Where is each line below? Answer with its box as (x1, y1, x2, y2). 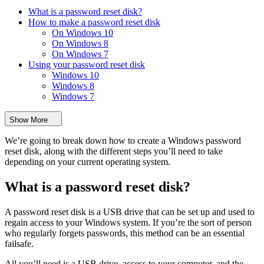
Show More (9, 115, 48, 125)
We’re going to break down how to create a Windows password (5, 136, 241, 146)
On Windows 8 (52, 38, 108, 49)
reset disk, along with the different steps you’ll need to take (5, 146, 223, 157)
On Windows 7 (52, 49, 108, 60)
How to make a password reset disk (28, 17, 160, 28)
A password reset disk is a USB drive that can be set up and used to (5, 206, 255, 217)
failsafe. (5, 238, 34, 249)
